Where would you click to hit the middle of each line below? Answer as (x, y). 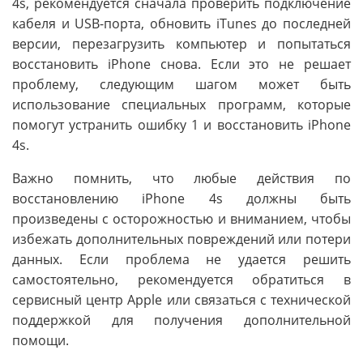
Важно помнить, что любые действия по (181, 178)
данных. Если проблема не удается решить (181, 259)
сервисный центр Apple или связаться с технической (181, 300)
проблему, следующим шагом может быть (181, 84)
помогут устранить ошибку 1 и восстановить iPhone (181, 125)
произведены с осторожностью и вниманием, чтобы (181, 219)
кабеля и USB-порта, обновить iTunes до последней (181, 23)
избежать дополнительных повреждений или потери (181, 239)
